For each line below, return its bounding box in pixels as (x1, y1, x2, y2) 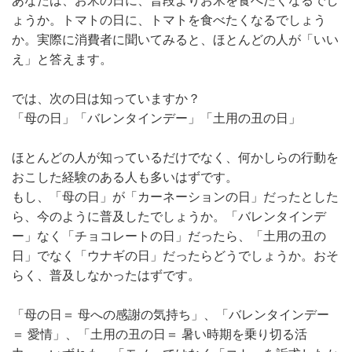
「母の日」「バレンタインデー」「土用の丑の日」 (12, 111, 301, 125)
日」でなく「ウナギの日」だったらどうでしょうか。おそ (12, 248, 339, 262)
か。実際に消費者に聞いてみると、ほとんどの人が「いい (12, 32, 339, 46)
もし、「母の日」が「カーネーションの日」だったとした (12, 189, 339, 203)
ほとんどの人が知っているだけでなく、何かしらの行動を (12, 150, 339, 164)
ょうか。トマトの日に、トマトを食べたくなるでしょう (12, 13, 326, 27)
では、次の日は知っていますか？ (12, 91, 200, 105)
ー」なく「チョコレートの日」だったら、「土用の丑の (12, 229, 326, 243)
